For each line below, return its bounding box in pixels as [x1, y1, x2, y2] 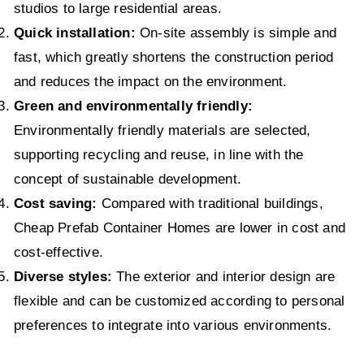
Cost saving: [14, 196, 97, 212]
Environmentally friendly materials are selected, [14, 123, 311, 139]
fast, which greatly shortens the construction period [14, 50, 334, 66]
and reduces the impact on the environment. [14, 74, 288, 90]
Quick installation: [14, 25, 140, 41]
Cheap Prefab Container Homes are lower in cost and [14, 220, 346, 236]
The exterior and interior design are [112, 269, 336, 285]
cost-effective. [14, 245, 103, 261]
